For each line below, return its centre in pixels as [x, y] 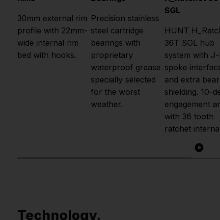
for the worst [115, 92]
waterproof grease [126, 68]
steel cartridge [117, 31]
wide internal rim [48, 43]
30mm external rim [52, 18]
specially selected [123, 80]
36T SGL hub [190, 43]
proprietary [112, 55]
